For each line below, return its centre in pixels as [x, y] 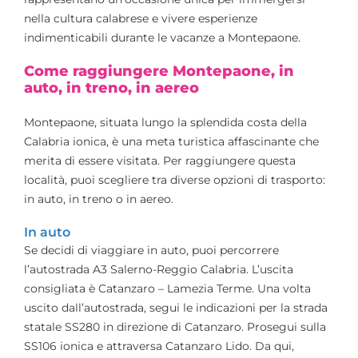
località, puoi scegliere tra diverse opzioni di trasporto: [175, 179]
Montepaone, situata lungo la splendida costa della [165, 122]
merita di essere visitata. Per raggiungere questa [160, 160]
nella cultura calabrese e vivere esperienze [141, 18]
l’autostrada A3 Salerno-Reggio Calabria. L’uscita [159, 269]
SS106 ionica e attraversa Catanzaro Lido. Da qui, [159, 346]
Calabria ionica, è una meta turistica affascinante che [171, 141]
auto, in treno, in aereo [111, 88]
